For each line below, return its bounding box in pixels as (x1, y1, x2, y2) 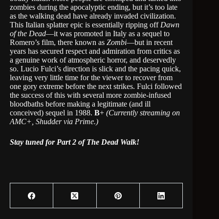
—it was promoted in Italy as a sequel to (46, 29, 170, 38)
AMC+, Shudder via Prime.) (10, 117, 98, 126)
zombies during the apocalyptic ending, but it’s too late (10, 3, 177, 11)
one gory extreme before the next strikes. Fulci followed (10, 82, 182, 90)
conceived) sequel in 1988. (10, 109, 94, 117)
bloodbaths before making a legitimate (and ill (10, 100, 151, 108)
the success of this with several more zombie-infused (10, 91, 171, 99)
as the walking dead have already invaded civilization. (10, 12, 176, 20)
